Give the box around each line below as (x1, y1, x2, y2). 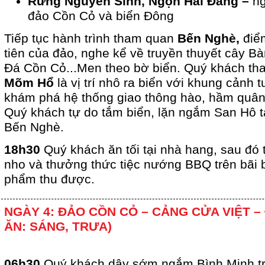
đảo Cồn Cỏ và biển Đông (28, 9, 174, 24)
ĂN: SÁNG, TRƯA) (4, 219, 112, 234)
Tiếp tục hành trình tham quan (4, 31, 174, 46)
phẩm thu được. (4, 172, 95, 187)
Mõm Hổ (4, 76, 54, 91)
